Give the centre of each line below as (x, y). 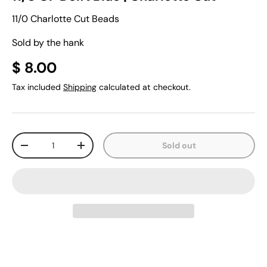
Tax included (38, 87)
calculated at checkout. (144, 87)
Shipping (80, 87)
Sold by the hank (48, 43)
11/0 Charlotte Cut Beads (66, 19)
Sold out (179, 145)
